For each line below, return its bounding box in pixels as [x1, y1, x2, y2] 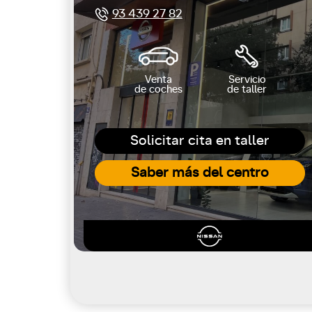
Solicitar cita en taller [130, 134, 270, 148]
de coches [134, 84, 182, 95]
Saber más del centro [131, 166, 269, 180]
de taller [227, 84, 267, 95]
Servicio [228, 75, 266, 85]
